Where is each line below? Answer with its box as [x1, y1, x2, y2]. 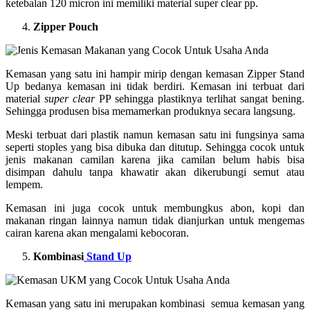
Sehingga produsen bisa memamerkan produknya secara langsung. [6, 104, 295, 117]
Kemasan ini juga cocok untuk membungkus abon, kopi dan [6, 201, 304, 214]
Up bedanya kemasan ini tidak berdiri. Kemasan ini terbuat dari [6, 80, 304, 92]
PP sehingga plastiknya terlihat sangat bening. [95, 92, 304, 104]
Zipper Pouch [33, 20, 98, 33]
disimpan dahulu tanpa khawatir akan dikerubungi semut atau [6, 165, 304, 178]
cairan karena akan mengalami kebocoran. [6, 226, 189, 239]
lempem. [6, 178, 43, 190]
